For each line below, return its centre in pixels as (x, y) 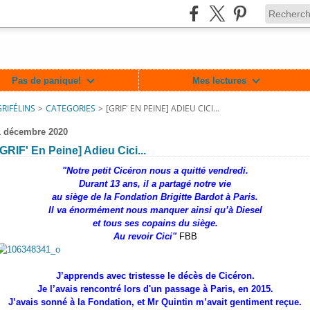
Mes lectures (219, 80)
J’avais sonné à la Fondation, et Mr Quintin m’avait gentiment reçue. (155, 302)
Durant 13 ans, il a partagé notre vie (155, 184)
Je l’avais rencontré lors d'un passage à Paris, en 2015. (155, 289)
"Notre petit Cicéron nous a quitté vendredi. (155, 171)
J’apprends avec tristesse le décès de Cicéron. (155, 276)
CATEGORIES (71, 108)
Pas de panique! (46, 80)
